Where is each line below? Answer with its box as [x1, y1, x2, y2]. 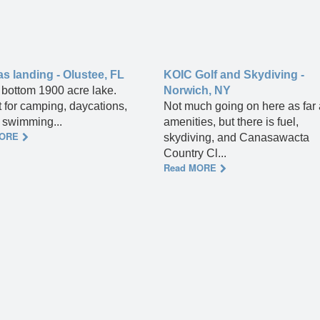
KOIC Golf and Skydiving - [164, 69, 304, 81]
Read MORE [164, 161, 216, 175]
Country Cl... [164, 147, 226, 160]
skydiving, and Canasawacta [164, 131, 309, 144]
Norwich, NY [164, 84, 231, 97]
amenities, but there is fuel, [164, 116, 299, 129]
